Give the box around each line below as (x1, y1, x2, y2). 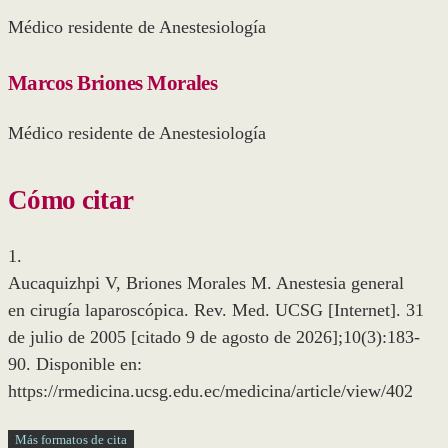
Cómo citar (8, 185, 134, 216)
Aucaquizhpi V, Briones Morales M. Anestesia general (8, 272, 404, 293)
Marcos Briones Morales (8, 70, 218, 95)
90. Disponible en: (8, 353, 142, 374)
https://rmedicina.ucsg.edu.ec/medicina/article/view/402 (8, 380, 413, 401)
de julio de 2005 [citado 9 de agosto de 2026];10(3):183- (8, 326, 420, 347)
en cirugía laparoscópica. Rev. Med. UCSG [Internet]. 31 (8, 299, 424, 320)
